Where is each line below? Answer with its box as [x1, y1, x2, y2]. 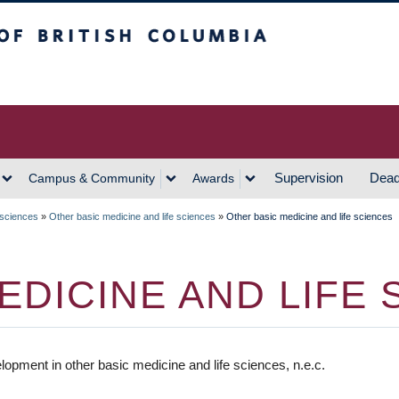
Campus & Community [28, 171, 155, 185]
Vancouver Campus [90, 69, 207, 84]
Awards [192, 171, 234, 185]
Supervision [274, 170, 343, 185]
